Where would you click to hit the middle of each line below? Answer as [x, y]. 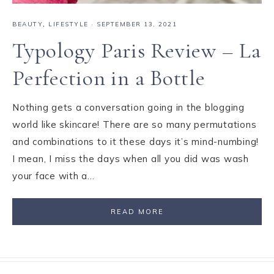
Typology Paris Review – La [137, 51]
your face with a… [54, 176]
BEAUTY [28, 24]
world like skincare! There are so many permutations [135, 125]
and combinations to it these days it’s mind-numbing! [135, 142]
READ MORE [137, 212]
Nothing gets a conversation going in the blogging [128, 108]
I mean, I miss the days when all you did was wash [131, 159]
